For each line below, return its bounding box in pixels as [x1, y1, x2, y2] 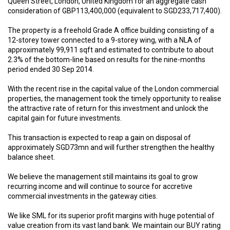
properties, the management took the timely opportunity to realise [8, 94, 221, 103]
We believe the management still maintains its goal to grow [8, 172, 198, 181]
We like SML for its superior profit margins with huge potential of [8, 211, 215, 220]
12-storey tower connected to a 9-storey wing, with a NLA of [8, 35, 201, 44]
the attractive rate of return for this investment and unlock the [8, 104, 208, 112]
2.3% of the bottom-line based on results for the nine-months [8, 55, 205, 64]
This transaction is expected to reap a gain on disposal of [8, 133, 191, 142]
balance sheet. [8, 152, 55, 161]
